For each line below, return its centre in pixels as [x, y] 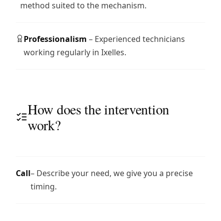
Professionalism [55, 39]
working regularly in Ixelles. [75, 52]
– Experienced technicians [136, 39]
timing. [44, 186]
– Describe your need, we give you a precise [112, 173]
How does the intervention [98, 109]
